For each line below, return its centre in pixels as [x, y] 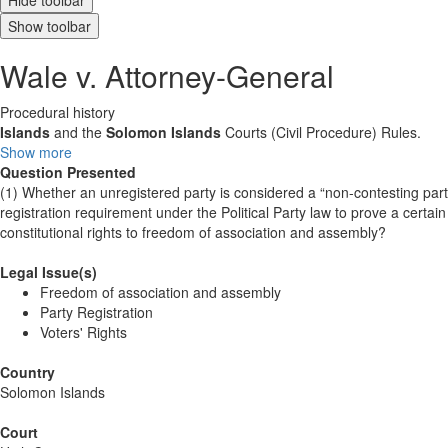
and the [78, 132]
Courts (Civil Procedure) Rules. [321, 132]
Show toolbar [49, 26]
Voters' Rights [83, 332]
